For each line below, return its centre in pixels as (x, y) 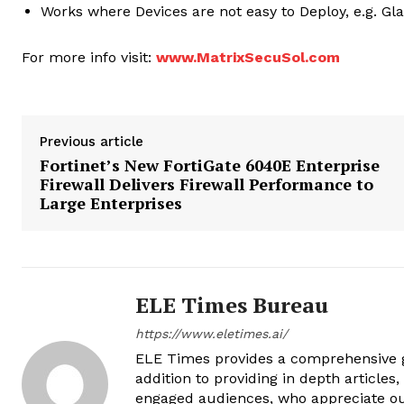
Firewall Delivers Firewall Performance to (207, 184)
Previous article (92, 142)
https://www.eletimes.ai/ (211, 334)
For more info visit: (89, 58)
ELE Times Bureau (232, 305)
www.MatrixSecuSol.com (248, 58)
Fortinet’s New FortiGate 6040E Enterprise (210, 165)
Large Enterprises (111, 203)
